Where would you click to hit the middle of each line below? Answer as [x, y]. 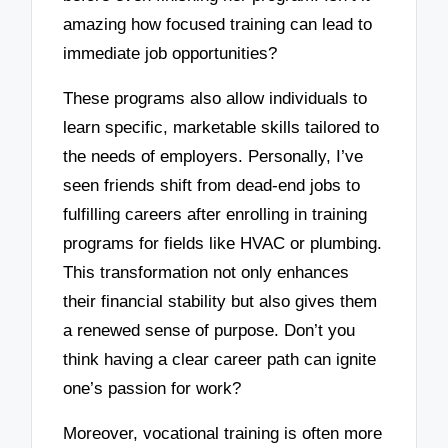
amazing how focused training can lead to [218, 25]
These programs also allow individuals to [215, 99]
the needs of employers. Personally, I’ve [213, 157]
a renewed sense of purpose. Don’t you [209, 331]
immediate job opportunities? [170, 54]
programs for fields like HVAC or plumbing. [223, 244]
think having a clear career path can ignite [220, 360]
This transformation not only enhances [206, 273]
